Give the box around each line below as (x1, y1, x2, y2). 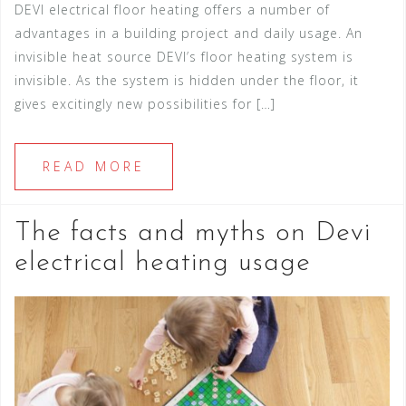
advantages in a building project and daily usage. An (14, 24, 362, 43)
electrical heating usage (14, 249, 311, 278)
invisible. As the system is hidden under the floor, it (14, 72, 359, 90)
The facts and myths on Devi (14, 219, 371, 248)
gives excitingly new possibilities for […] (14, 95, 275, 113)
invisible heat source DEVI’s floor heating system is (14, 48, 353, 66)
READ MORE (43, 158, 145, 176)
